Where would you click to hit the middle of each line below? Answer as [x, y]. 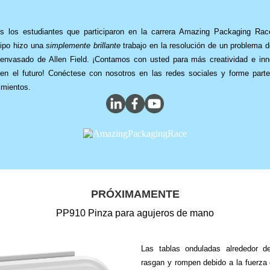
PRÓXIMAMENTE [135, 194]
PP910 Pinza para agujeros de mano [135, 213]
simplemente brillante [83, 45]
